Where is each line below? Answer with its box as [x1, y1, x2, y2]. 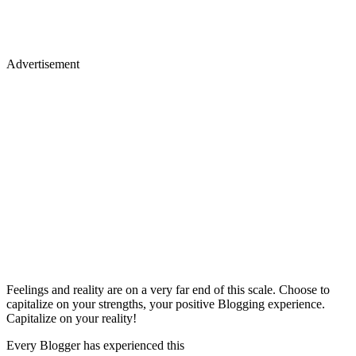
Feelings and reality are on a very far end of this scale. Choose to [6, 282, 330, 296]
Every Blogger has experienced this [6, 338, 184, 352]
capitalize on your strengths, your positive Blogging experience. [6, 296, 325, 311]
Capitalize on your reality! [6, 311, 137, 325]
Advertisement [6, 56, 79, 71]
